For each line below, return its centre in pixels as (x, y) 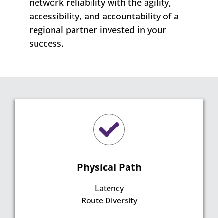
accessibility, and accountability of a (104, 16)
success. (46, 44)
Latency (109, 189)
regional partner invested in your (98, 30)
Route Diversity (109, 201)
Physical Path (109, 167)
